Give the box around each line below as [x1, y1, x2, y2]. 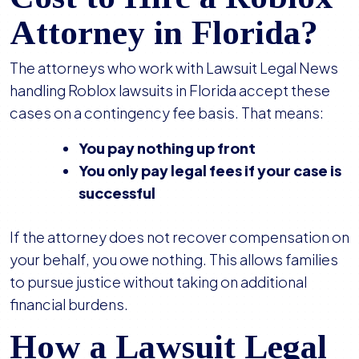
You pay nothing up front [79, 139, 256, 158]
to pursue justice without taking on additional [10, 272, 307, 292]
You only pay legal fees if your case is [79, 161, 341, 180]
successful [79, 184, 155, 203]
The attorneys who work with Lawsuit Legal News [10, 58, 338, 78]
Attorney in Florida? [10, 14, 318, 52]
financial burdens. [10, 295, 128, 314]
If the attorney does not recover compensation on [10, 228, 349, 247]
